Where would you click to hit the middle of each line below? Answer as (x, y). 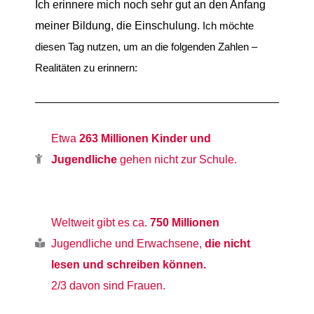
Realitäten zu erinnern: (86, 68)
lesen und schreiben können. (128, 265)
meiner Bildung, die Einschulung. (119, 26)
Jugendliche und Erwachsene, (128, 244)
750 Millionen (184, 223)
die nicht (227, 244)
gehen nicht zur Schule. (177, 159)
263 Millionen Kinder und (145, 138)
